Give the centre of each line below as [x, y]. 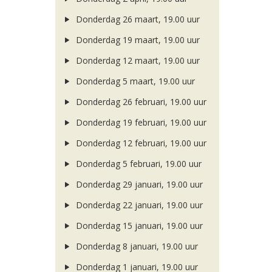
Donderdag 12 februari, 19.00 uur [140, 143]
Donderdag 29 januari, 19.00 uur [138, 184]
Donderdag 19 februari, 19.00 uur [140, 122]
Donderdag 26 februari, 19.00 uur [140, 102]
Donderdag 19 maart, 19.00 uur [136, 40]
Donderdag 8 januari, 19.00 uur [135, 246]
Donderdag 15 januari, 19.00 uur [138, 226]
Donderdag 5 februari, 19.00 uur [137, 164]
